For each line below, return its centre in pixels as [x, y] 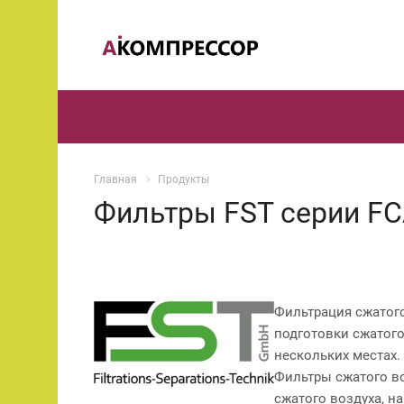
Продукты [184, 179]
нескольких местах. [337, 355]
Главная [115, 179]
